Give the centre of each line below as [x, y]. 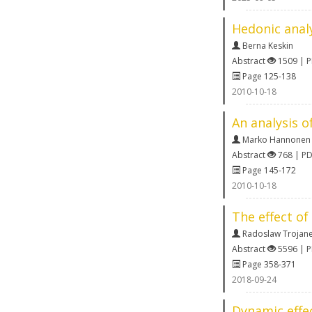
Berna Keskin [268, 45]
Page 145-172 [268, 170]
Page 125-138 [268, 76]
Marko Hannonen [276, 139]
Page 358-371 [268, 264]
